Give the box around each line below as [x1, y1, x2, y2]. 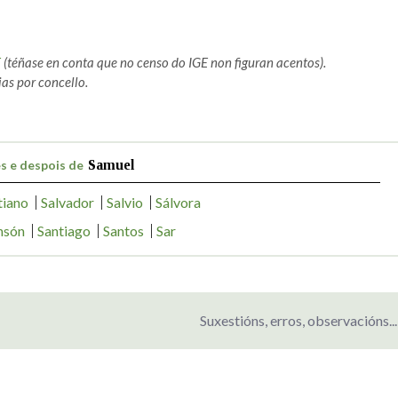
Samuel [88, 156, 134, 172]
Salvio [106, 193, 143, 211]
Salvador [40, 193, 94, 211]
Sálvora [155, 193, 201, 211]
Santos [102, 221, 144, 239]
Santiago [36, 221, 91, 239]
